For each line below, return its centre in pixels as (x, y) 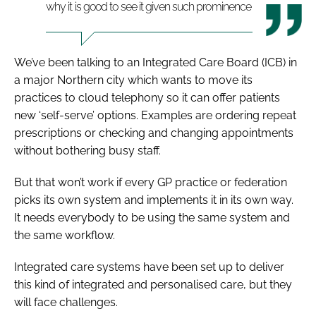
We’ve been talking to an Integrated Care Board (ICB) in (156, 62)
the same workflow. (65, 235)
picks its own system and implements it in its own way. (154, 200)
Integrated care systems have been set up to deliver (149, 267)
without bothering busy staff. (87, 150)
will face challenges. (66, 302)
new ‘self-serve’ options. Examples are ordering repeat (155, 115)
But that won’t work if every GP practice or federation (151, 182)
